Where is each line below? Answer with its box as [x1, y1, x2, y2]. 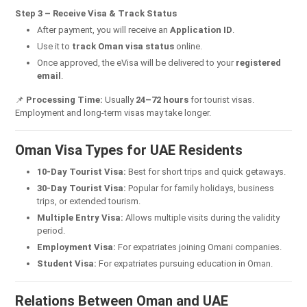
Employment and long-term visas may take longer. [15, 107, 211, 118]
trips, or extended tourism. [37, 195, 140, 206]
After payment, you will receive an [37, 24, 170, 35]
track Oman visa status [72, 40, 174, 51]
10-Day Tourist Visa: [37, 166, 126, 177]
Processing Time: [26, 94, 103, 105]
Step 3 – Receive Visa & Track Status [15, 8, 177, 19]
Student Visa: [37, 258, 97, 269]
